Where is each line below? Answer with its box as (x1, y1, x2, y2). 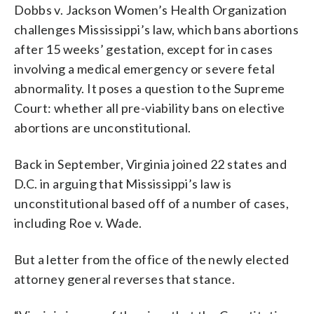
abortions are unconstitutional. (14, 119, 191, 135)
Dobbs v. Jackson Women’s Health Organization (14, 1, 287, 18)
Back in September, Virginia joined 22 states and (14, 156, 287, 172)
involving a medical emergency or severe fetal (14, 60, 275, 76)
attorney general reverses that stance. (14, 271, 235, 287)
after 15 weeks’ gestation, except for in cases (14, 41, 273, 57)
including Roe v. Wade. (14, 214, 142, 231)
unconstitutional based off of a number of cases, (14, 195, 289, 211)
